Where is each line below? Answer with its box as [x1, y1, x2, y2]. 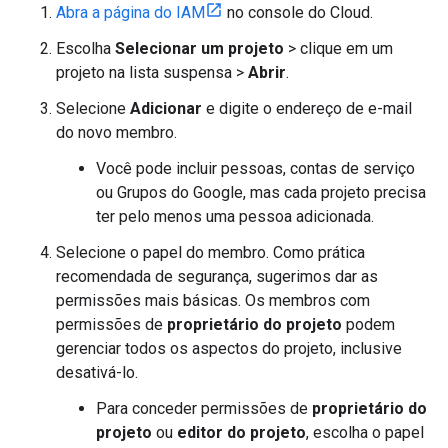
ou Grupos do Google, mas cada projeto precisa [96, 182, 426, 202]
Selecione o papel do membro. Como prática [56, 242, 365, 262]
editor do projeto [177, 422, 306, 442]
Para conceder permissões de [96, 398, 312, 418]
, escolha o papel [306, 422, 424, 442]
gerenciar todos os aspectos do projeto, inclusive [56, 338, 402, 358]
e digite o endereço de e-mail [202, 98, 412, 118]
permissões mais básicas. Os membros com [56, 290, 370, 310]
